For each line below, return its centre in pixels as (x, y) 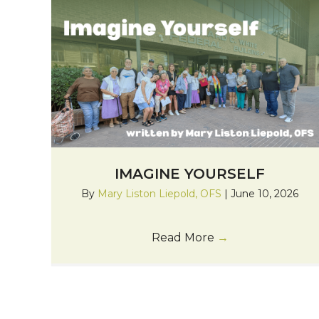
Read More (184, 237)
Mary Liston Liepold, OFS (161, 193)
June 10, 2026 (265, 193)
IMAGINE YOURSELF (190, 173)
